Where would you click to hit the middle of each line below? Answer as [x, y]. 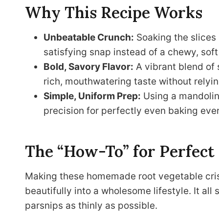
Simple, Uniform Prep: [92, 96]
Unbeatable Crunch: [89, 37]
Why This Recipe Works [114, 12]
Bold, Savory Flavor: [88, 67]
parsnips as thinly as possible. [91, 206]
